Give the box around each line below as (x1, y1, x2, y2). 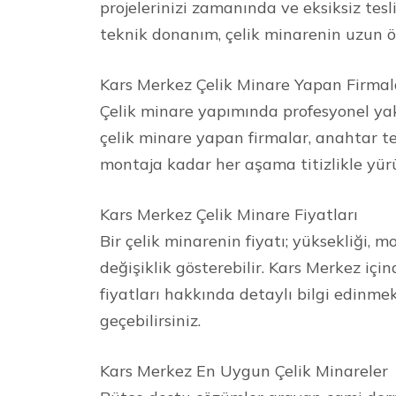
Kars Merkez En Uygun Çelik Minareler (100, 360, 389, 381)
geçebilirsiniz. (100, 309, 202, 331)
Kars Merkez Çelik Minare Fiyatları (100, 203, 359, 225)
